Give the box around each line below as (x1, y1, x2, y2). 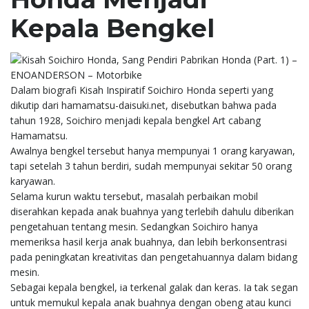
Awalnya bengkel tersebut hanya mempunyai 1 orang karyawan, (10, 143, 295, 157)
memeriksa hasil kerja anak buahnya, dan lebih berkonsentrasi (10, 235, 287, 248)
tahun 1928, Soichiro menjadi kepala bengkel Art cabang (10, 113, 261, 127)
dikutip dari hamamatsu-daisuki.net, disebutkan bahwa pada (10, 98, 277, 112)
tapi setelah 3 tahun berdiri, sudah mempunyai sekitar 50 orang (10, 159, 292, 172)
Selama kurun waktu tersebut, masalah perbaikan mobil (10, 189, 258, 203)
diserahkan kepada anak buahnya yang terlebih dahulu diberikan (10, 204, 294, 218)
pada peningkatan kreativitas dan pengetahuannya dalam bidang (10, 250, 297, 263)
